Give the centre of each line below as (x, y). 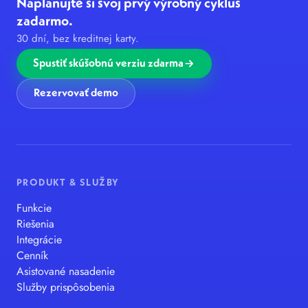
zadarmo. (45, 22)
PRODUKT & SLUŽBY (68, 183)
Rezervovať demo (76, 94)
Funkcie (34, 208)
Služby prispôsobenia (66, 287)
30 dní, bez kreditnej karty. (78, 39)
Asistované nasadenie (66, 272)
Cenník (32, 256)
